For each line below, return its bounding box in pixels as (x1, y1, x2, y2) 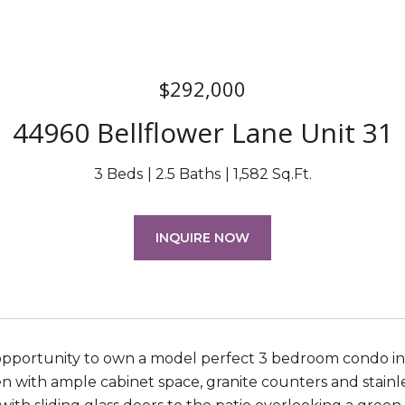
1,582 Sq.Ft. (232, 165, 312, 183)
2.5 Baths (155, 165, 221, 183)
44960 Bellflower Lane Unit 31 (12, 114, 393, 151)
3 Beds (93, 165, 143, 183)
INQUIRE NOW (155, 230, 250, 246)
